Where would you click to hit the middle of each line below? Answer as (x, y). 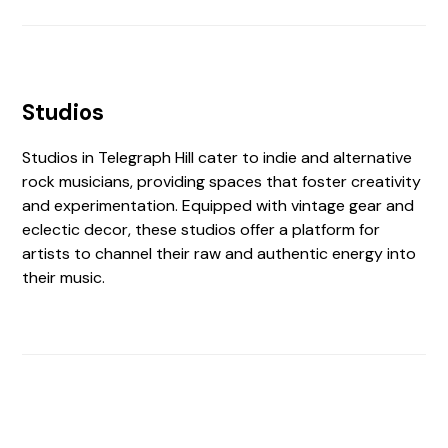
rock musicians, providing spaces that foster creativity (222, 181)
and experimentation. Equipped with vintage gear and (218, 205)
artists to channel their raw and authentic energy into (219, 253)
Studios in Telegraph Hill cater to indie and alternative (217, 157)
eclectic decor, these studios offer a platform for (201, 229)
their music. (64, 277)
